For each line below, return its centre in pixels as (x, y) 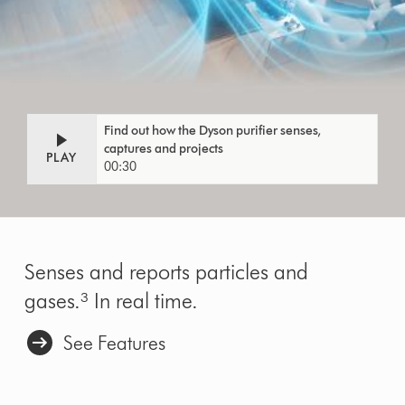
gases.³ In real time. (112, 301)
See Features (115, 344)
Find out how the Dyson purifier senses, (213, 131)
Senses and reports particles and (167, 272)
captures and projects (164, 149)
